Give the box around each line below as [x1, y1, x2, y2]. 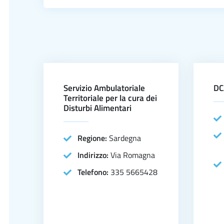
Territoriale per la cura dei [63, 91, 157, 104]
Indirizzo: [77, 149, 110, 161]
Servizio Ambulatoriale [63, 81, 145, 94]
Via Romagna [110, 149, 155, 161]
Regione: [77, 132, 109, 144]
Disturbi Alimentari [63, 101, 131, 114]
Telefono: [77, 166, 110, 178]
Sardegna [109, 132, 141, 144]
